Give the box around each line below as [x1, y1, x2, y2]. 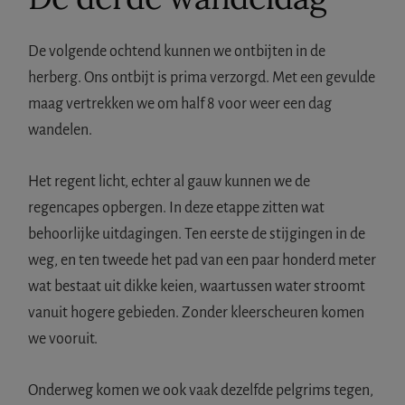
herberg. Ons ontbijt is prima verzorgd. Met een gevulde [28, 69, 376, 86]
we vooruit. [28, 330, 99, 347]
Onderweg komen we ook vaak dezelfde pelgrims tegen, [28, 381, 374, 399]
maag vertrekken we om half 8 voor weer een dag [28, 95, 333, 112]
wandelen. [28, 121, 93, 138]
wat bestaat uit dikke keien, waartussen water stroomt [28, 278, 366, 295]
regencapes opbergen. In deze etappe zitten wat [28, 199, 325, 216]
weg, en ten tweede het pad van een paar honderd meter [28, 251, 377, 268]
